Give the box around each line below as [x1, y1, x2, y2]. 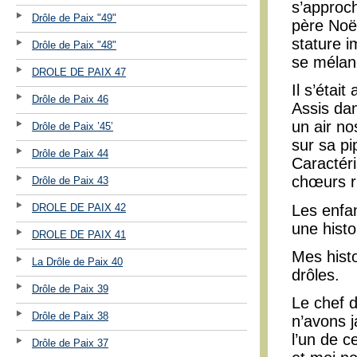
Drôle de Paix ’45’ [32, 120, 113, 132]
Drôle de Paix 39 [32, 282, 108, 295]
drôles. [292, 266, 339, 284]
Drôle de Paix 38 [32, 309, 108, 322]
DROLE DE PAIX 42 [32, 201, 126, 214]
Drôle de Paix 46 [32, 92, 108, 105]
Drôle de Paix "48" [32, 38, 116, 51]
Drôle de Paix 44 [32, 147, 108, 159]
